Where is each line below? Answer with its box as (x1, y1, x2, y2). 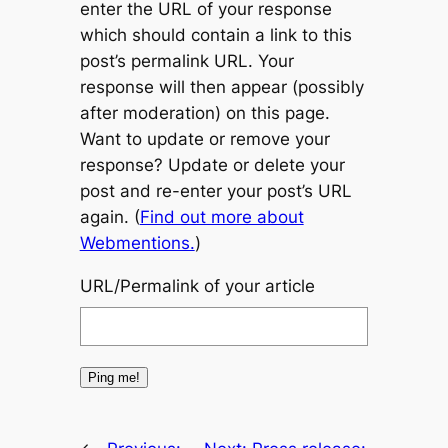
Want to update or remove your (79, 128, 330, 149)
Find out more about (139, 206, 304, 227)
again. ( (79, 206, 140, 227)
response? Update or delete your (79, 154, 345, 175)
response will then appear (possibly (79, 76, 364, 97)
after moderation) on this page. (79, 102, 330, 123)
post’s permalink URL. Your (79, 50, 294, 71)
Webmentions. (79, 232, 195, 253)
